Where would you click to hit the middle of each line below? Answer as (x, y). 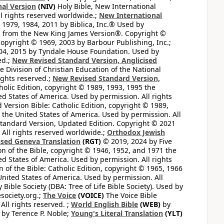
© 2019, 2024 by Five (136, 141)
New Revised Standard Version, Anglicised (84, 60)
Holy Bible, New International (106, 6)
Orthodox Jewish (136, 132)
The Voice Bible (130, 195)
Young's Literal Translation (117, 213)
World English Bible (104, 204)
